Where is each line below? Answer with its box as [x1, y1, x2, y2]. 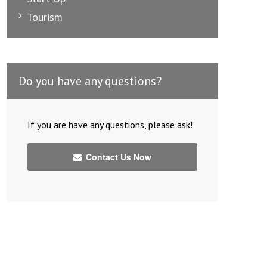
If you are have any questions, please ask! [27, 118, 193, 131]
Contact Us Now [83, 150, 151, 163]
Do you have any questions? [18, 73, 162, 89]
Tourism [27, 10, 63, 24]
